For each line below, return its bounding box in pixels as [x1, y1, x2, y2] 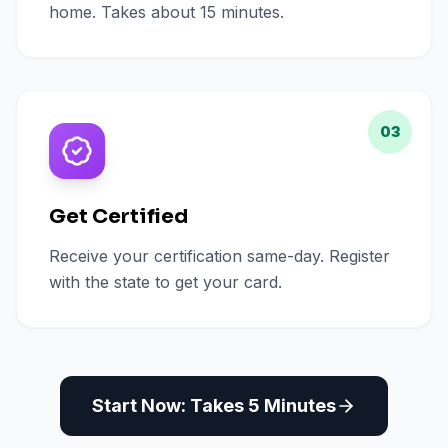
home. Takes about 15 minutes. [49, 2, 284, 22]
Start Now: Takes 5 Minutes [92, 395, 336, 416]
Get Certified [49, 204, 188, 229]
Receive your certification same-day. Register [49, 246, 390, 266]
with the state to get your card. [49, 272, 282, 292]
